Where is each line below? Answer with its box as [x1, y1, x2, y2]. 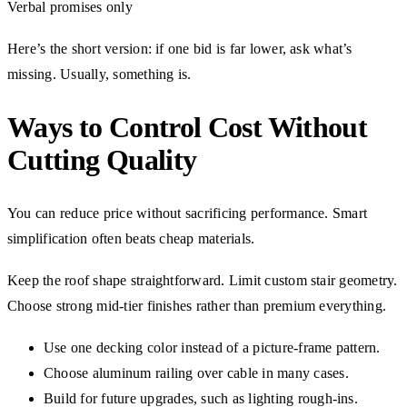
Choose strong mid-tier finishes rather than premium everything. [7, 297, 387, 313]
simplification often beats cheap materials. [7, 230, 255, 246]
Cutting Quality [7, 144, 197, 177]
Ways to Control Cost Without [7, 111, 368, 144]
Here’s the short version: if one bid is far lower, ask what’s [7, 40, 352, 56]
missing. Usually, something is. [7, 65, 192, 82]
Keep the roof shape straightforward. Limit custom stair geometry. [7, 272, 398, 288]
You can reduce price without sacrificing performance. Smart [7, 204, 368, 221]
